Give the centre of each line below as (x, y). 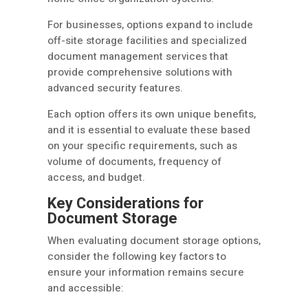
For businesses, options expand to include (150, 25)
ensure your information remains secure (146, 273)
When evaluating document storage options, (154, 241)
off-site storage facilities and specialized (147, 41)
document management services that (138, 57)
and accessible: (86, 288)
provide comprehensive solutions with (140, 73)
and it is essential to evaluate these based (149, 130)
